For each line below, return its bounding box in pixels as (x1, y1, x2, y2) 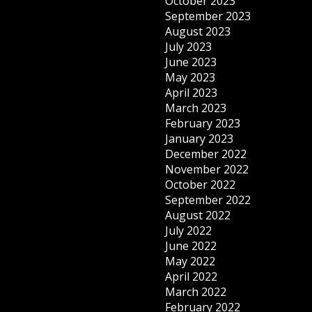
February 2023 (165, 116, 241, 131)
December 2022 (165, 146, 247, 162)
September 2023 (165, 8, 251, 24)
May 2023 (165, 70, 216, 85)
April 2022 (165, 269, 218, 284)
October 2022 (165, 177, 236, 192)
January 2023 (165, 131, 234, 146)
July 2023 (165, 39, 212, 54)
